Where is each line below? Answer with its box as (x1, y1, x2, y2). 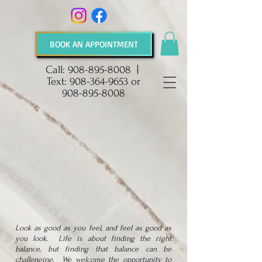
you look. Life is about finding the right (15, 233, 171, 243)
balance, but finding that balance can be (15, 244, 171, 253)
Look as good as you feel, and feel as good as (15, 223, 171, 232)
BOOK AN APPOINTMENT (49, 38, 138, 50)
